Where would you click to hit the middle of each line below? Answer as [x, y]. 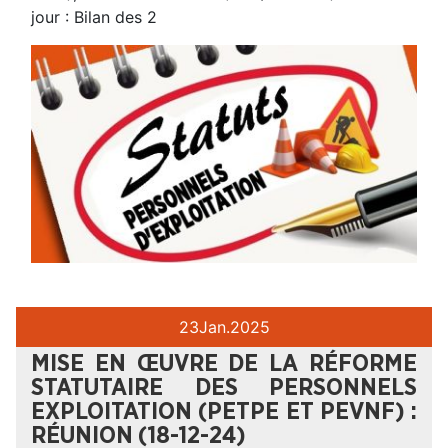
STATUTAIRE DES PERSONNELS [224, 387]
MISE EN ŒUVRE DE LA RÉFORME [224, 363]
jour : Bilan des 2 [94, 16]
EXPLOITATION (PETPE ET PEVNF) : [224, 411]
